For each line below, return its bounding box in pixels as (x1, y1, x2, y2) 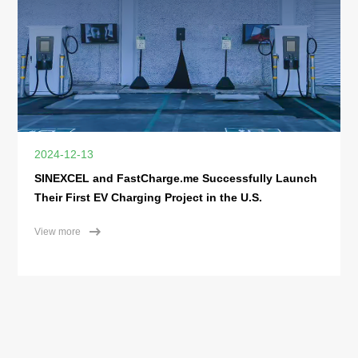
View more (34, 225, 81, 237)
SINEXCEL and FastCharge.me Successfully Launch (34, 171, 317, 185)
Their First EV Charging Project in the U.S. (34, 190, 262, 204)
